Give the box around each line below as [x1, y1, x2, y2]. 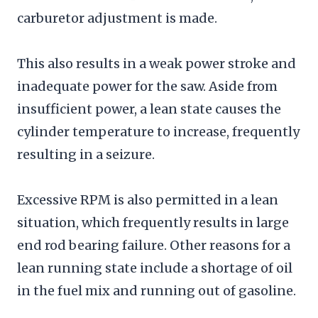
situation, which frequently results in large [17, 214, 289, 231]
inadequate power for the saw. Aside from [17, 77, 278, 94]
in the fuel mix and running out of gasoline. [17, 282, 296, 299]
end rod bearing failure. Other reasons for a [17, 236, 290, 253]
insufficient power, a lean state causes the [17, 100, 281, 117]
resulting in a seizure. [17, 146, 155, 163]
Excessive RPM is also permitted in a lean [17, 191, 278, 208]
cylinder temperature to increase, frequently [17, 123, 300, 140]
